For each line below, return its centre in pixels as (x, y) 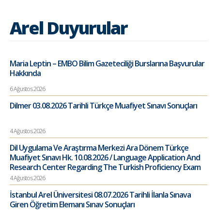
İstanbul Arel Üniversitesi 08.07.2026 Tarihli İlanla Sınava (100, 195)
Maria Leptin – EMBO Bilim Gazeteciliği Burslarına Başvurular (107, 64)
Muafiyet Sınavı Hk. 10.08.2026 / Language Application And (105, 158)
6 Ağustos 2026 (27, 89)
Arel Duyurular (69, 28)
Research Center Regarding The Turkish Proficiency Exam (105, 167)
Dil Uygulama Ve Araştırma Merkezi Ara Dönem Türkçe (99, 148)
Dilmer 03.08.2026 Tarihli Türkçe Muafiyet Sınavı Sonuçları (103, 106)
